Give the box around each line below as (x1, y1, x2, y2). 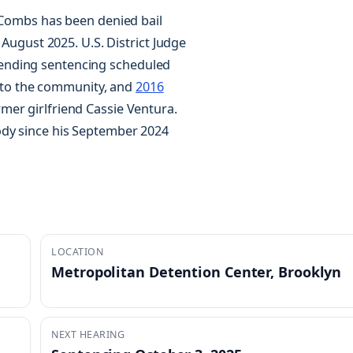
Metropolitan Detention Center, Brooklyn (51, 262, 342, 282)
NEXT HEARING (51, 328, 125, 342)
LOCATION (51, 244, 104, 258)
